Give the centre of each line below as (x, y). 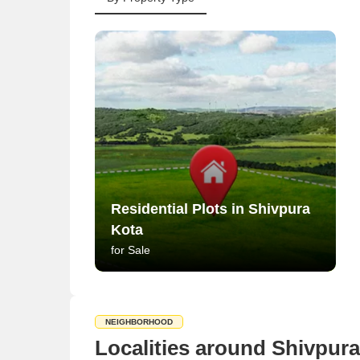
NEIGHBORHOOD (139, 322)
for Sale (131, 250)
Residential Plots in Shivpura (211, 209)
